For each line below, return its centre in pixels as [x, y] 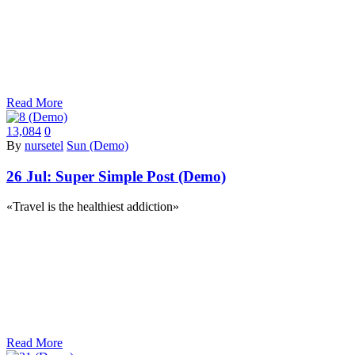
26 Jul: [31, 176]
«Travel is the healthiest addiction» [93, 207]
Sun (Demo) [97, 145]
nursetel [44, 145]
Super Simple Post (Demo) [141, 176]
